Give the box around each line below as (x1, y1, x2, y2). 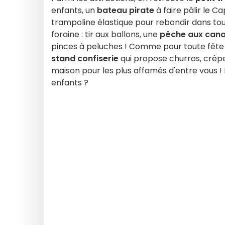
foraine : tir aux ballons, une (51, 29, 160, 40)
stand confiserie (51, 53, 119, 64)
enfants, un (51, 5, 97, 16)
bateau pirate (97, 5, 154, 16)
